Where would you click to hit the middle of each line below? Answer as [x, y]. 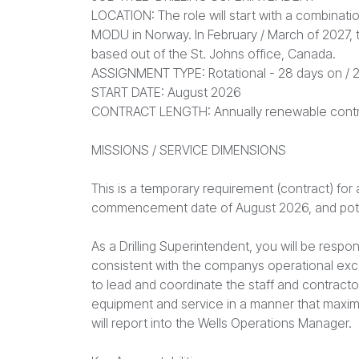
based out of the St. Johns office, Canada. [214, 54]
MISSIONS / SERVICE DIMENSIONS [189, 150]
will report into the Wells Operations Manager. [222, 323]
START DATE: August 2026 [166, 92]
